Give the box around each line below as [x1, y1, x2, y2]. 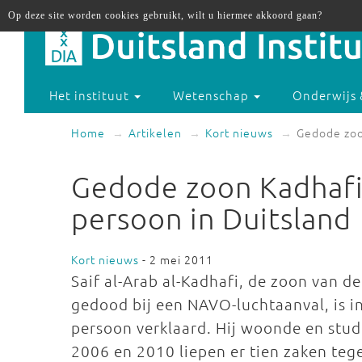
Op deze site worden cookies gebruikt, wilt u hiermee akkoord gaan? [8, 10, 322, 21]
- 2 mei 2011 [139, 251, 213, 267]
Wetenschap [173, 86, 253, 104]
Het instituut [49, 86, 133, 104]
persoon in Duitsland [71, 201, 351, 235]
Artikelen [128, 124, 182, 141]
